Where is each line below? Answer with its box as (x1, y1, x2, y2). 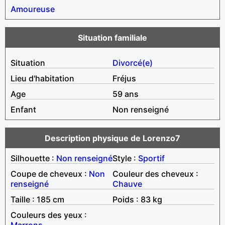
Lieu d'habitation (11, 73, 74, 83)
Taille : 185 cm (11, 194, 64, 204)
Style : (113, 153, 138, 163)
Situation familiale (78, 32, 147, 43)
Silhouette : (11, 153, 56, 163)
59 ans (113, 88, 139, 99)
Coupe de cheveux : (11, 168, 89, 179)
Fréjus (113, 73, 136, 83)
